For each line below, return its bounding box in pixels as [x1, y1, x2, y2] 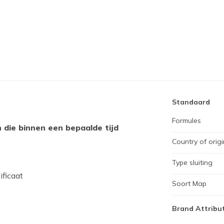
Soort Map [172, 179, 206, 188]
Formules [172, 116, 201, 125]
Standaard [172, 97, 210, 106]
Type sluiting [172, 158, 212, 167]
